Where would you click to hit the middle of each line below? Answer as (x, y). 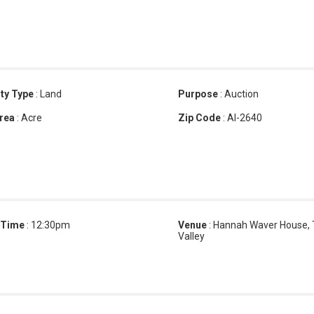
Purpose (198, 94)
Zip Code (199, 118)
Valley (191, 236)
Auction (241, 94)
